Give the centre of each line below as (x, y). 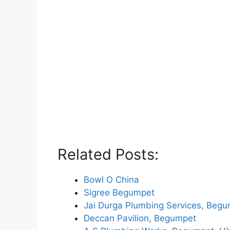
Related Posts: (108, 155)
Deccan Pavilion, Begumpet (140, 218)
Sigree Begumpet (119, 193)
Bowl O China (111, 180)
